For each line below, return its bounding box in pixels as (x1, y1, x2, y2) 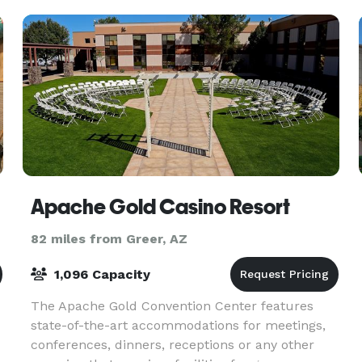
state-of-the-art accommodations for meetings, (30, 318, 326, 333)
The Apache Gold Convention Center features (30, 298, 314, 314)
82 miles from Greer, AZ (30, 231, 187, 246)
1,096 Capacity (49, 267, 150, 282)
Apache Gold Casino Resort (30, 195, 290, 219)
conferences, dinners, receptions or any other (30, 337, 314, 352)
